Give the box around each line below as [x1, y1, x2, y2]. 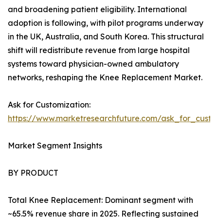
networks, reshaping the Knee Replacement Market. [8, 73, 202, 83]
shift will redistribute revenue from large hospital [8, 45, 190, 55]
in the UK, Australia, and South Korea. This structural [8, 32, 204, 42]
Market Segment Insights [8, 141, 102, 151]
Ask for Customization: [8, 100, 91, 110]
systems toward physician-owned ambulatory [8, 59, 179, 69]
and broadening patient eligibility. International [8, 4, 187, 15]
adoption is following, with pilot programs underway [8, 18, 203, 28]
